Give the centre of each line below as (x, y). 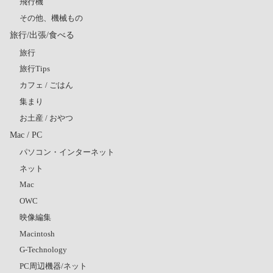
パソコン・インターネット (67, 152)
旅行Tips (35, 69)
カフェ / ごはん (46, 85)
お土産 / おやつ (46, 118)
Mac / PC (26, 134)
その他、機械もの (51, 18)
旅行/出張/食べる (42, 35)
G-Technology (43, 250)
